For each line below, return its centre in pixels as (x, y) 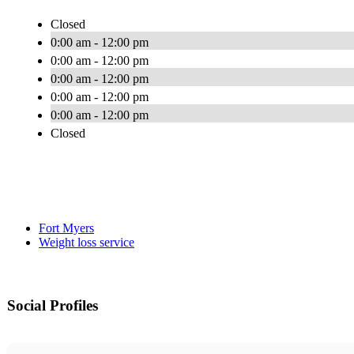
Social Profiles (53, 306)
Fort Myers (66, 228)
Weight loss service (87, 243)
